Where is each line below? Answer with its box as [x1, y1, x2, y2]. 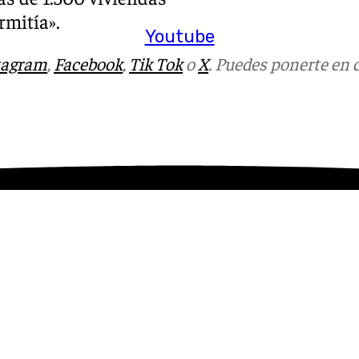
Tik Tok [129, 51, 183, 75]
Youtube [144, 25, 215, 47]
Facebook [54, 51, 123, 75]
